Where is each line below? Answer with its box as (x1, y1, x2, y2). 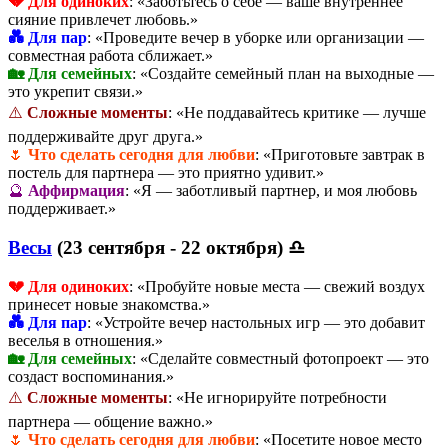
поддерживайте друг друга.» (8, 128, 203, 146)
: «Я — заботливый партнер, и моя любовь (125, 182, 417, 200)
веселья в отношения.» (8, 331, 163, 349)
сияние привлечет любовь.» (8, 11, 198, 29)
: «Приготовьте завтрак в (255, 146, 425, 164)
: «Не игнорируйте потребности (168, 388, 387, 406)
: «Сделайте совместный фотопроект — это (132, 349, 429, 367)
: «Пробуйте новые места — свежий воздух (129, 277, 425, 295)
